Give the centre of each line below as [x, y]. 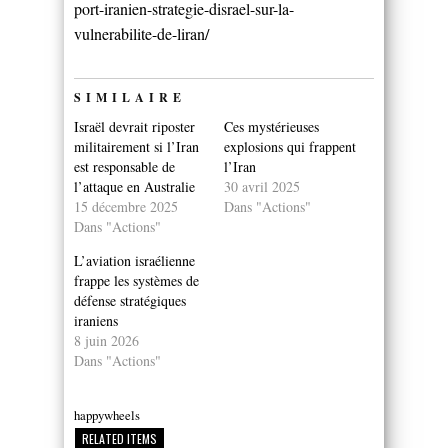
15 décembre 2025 [126, 206]
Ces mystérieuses [271, 126]
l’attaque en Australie [134, 186]
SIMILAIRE [130, 97]
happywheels [107, 414]
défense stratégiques [130, 300]
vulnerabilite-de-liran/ [141, 33]
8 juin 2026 [106, 340]
